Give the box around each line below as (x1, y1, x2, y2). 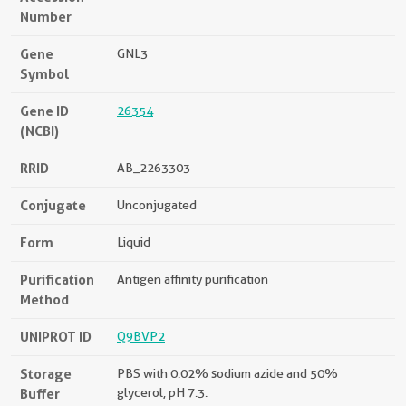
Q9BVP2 (117, 329, 165, 344)
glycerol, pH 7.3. (117, 385, 208, 401)
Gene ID (20, 102, 69, 121)
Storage (20, 365, 72, 383)
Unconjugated (117, 198, 197, 213)
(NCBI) (20, 122, 59, 140)
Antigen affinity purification (117, 272, 268, 287)
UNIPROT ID (20, 328, 92, 346)
